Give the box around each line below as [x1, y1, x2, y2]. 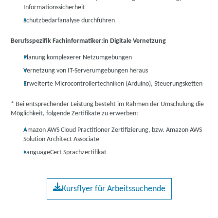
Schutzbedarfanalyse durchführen [23, 17, 115, 24]
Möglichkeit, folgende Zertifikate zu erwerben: [11, 110, 139, 117]
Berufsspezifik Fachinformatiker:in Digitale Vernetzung [11, 37, 166, 45]
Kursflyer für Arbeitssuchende [61, 184, 165, 194]
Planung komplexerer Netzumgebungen [23, 54, 132, 61]
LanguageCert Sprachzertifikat [23, 149, 107, 156]
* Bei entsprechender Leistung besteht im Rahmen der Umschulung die [11, 101, 204, 108]
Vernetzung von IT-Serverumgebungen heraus [23, 67, 148, 74]
